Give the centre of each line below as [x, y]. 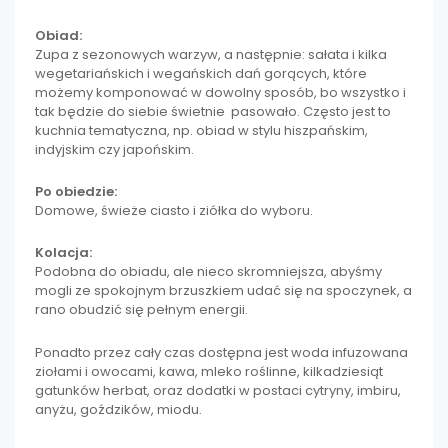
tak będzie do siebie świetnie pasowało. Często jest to [213, 111]
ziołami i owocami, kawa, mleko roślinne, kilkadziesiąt [209, 371]
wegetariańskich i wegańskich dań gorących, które [201, 73]
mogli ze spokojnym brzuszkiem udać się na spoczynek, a [223, 291]
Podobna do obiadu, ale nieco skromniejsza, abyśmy [208, 272]
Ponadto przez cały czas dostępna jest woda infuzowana [221, 352]
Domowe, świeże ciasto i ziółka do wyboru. [174, 211]
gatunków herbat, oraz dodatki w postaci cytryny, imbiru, [218, 390]
